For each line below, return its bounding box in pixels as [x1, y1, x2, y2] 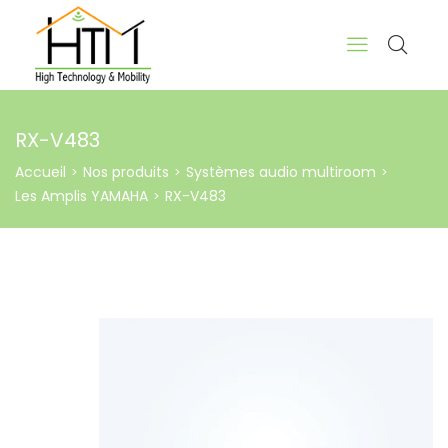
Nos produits [83, 162, 169, 182]
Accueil [15, 162, 66, 182]
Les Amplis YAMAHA [15, 186, 148, 206]
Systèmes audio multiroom [186, 162, 376, 182]
